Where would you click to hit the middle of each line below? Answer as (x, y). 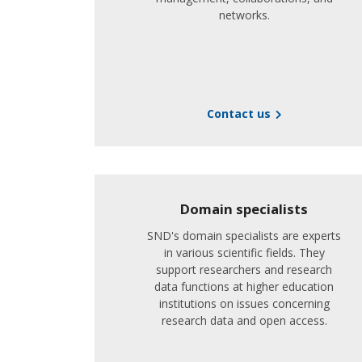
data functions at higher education (244, 286)
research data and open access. (244, 320)
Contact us (239, 114)
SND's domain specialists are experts (244, 236)
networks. (244, 15)
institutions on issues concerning (244, 303)
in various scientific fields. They (244, 253)
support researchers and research (244, 269)
